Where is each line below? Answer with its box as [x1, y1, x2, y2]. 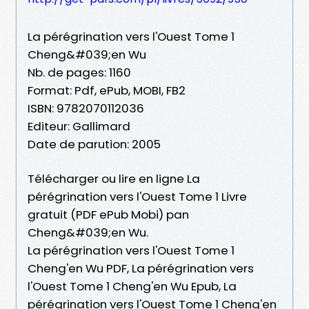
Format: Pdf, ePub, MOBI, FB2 [28, 81, 186, 99]
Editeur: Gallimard [28, 117, 130, 134]
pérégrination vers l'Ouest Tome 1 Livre [28, 188, 247, 205]
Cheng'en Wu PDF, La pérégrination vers [28, 259, 254, 277]
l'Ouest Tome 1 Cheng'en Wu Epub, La [28, 277, 237, 295]
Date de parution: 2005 [28, 135, 161, 152]
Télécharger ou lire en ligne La [28, 170, 200, 187]
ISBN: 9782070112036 [28, 99, 144, 117]
